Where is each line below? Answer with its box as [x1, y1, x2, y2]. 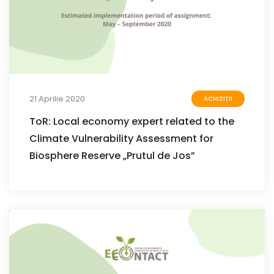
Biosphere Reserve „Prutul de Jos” [29, 149, 195, 163]
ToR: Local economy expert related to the [29, 114, 234, 129]
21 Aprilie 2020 [29, 92, 85, 105]
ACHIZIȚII [204, 94, 232, 104]
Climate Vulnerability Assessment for [29, 131, 213, 146]
